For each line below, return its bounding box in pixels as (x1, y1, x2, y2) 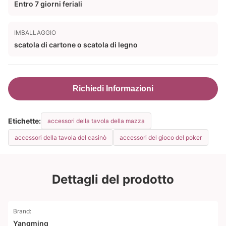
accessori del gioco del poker (120, 134, 202, 141)
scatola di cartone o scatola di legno (14, 40, 138, 49)
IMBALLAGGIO (14, 29, 56, 36)
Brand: (13, 207, 31, 215)
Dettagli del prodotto (52, 172, 174, 187)
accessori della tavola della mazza (47, 117, 145, 125)
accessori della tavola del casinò (15, 134, 106, 141)
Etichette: (8, 116, 41, 125)
